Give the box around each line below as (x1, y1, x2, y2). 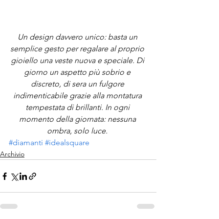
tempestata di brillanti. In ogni (25, 103, 131, 112)
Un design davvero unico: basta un (17, 32, 139, 42)
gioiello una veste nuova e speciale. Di (10, 56, 146, 65)
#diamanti (9, 138, 43, 147)
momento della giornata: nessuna (19, 114, 138, 124)
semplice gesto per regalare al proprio (10, 44, 146, 53)
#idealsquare (45, 138, 89, 147)
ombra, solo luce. (47, 126, 109, 135)
